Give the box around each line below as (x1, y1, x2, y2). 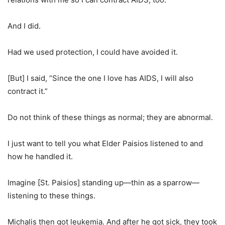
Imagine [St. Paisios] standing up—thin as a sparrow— (8, 178, 199, 187)
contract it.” (8, 86, 48, 96)
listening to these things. (8, 191, 95, 200)
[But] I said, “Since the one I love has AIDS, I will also (8, 73, 193, 83)
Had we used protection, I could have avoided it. (8, 47, 178, 57)
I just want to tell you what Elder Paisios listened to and (8, 139, 203, 148)
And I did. (8, 21, 41, 31)
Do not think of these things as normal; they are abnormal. (8, 113, 213, 122)
